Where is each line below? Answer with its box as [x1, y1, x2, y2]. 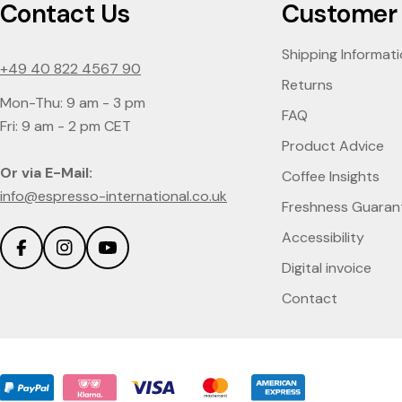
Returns [281, 75, 333, 95]
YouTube [106, 249, 170, 269]
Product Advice [281, 136, 384, 156]
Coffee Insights [281, 167, 380, 187]
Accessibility [281, 228, 364, 248]
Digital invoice [281, 258, 371, 278]
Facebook [20, 249, 90, 269]
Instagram [63, 249, 137, 269]
